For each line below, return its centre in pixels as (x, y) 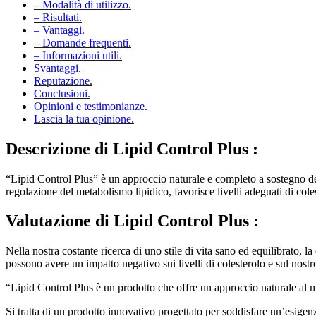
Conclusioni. (62, 93)
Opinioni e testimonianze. (91, 106)
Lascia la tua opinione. (84, 119)
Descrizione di (59, 148)
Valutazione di (60, 221)
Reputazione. (63, 80)
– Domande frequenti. (83, 42)
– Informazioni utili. (78, 55)
